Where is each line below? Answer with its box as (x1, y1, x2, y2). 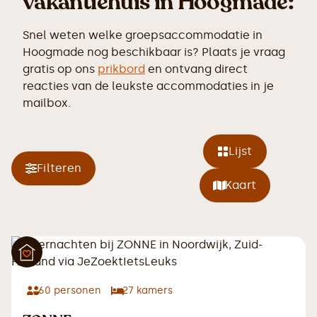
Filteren (37, 161, 81, 175)
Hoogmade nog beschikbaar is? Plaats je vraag (23, 45, 285, 59)
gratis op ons (23, 62, 98, 76)
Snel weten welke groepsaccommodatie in (23, 28, 263, 42)
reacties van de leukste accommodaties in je (23, 79, 274, 93)
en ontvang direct (145, 62, 248, 76)
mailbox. (23, 96, 71, 110)
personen (51, 284, 101, 296)
